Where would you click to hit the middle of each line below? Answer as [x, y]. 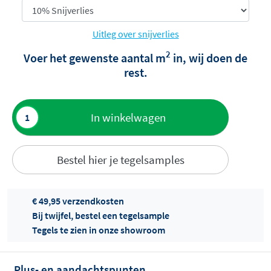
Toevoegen [52, 106]
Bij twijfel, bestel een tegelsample [101, 216]
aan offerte [52, 120]
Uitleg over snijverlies [135, 34]
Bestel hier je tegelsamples [120, 159]
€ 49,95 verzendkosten [78, 201]
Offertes [41, 237]
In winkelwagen [128, 117]
